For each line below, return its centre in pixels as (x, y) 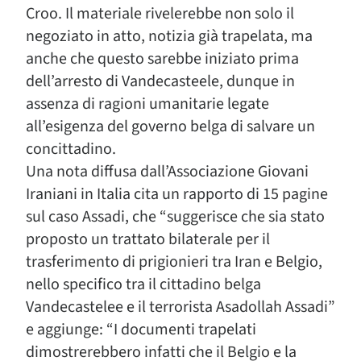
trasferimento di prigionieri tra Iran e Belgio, (174, 262)
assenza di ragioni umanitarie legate (147, 104)
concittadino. (71, 149)
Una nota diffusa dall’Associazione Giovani (167, 172)
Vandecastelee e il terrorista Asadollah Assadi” (180, 307)
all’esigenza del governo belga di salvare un (170, 127)
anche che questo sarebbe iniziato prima (162, 59)
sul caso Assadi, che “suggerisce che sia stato (175, 217)
